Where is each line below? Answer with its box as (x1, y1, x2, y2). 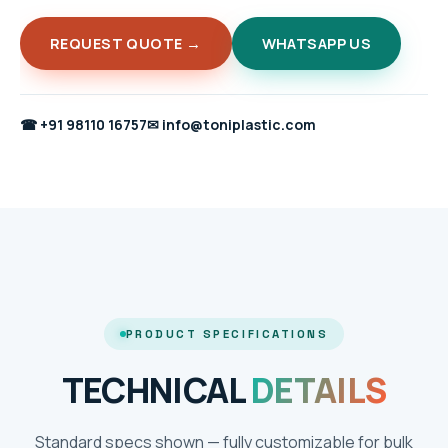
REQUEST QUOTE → (50, 33, 202, 53)
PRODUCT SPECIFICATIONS (125, 326, 329, 341)
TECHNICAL (61, 366, 251, 413)
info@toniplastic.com (159, 114, 316, 134)
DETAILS (250, 366, 387, 413)
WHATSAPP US (261, 33, 372, 53)
